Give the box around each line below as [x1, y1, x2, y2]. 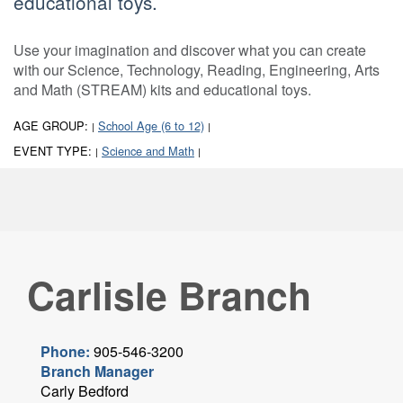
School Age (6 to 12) [98, 117, 204, 135]
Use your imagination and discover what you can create [13, 40, 366, 61]
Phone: [40, 341, 94, 363]
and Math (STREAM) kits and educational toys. [13, 79, 311, 101]
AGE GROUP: [13, 117, 92, 135]
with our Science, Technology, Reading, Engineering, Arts [13, 59, 380, 81]
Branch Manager [40, 361, 154, 382]
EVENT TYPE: [13, 142, 95, 160]
